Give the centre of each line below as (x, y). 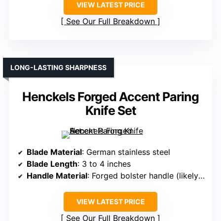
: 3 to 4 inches (104, 164)
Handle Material (57, 176)
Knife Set (110, 111)
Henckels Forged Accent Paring (110, 97)
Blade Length (52, 164)
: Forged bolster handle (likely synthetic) (143, 176)
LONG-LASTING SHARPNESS (58, 68)
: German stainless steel (126, 152)
